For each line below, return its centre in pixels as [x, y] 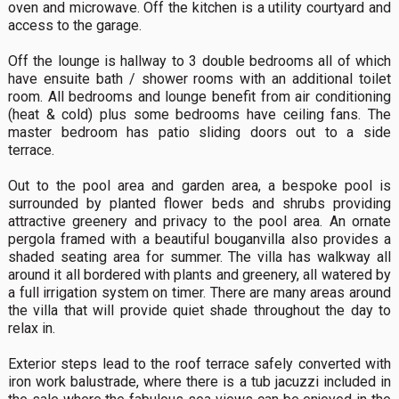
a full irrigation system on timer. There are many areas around [199, 292]
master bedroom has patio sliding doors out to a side [199, 132]
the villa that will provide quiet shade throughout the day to [199, 310]
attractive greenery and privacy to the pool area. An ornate [199, 221]
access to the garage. [76, 25]
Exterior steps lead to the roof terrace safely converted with [199, 363]
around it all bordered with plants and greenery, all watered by [199, 274]
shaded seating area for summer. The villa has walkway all [199, 256]
